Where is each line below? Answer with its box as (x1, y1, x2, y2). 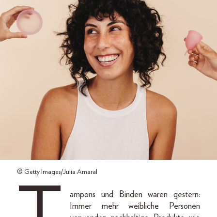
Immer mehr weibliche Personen (70, 202, 200, 211)
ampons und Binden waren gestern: (70, 190, 200, 199)
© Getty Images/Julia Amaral (17, 169, 97, 175)
